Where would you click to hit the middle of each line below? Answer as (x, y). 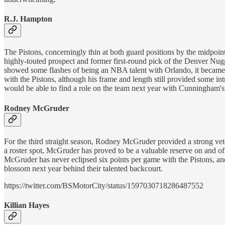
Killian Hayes (27, 205)
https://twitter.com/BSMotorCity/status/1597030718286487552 (104, 185)
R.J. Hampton (28, 19)
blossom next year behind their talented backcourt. (83, 168)
